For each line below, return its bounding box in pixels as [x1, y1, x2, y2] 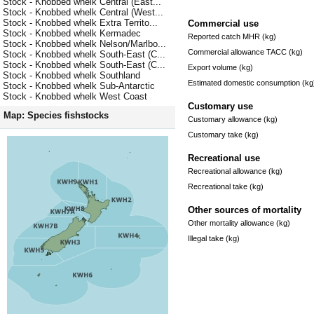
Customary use [188, 100, 253, 111]
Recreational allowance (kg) [188, 166, 282, 175]
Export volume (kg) [188, 62, 253, 71]
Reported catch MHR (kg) [188, 32, 276, 41]
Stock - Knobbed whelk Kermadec [3, 28, 141, 39]
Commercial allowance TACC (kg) [188, 47, 303, 56]
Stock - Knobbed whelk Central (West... [3, 7, 163, 18]
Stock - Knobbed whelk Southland [3, 70, 140, 81]
